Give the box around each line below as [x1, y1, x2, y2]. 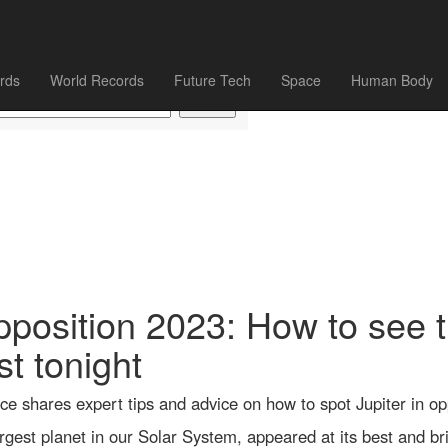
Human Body [351, 70, 433, 90]
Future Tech [174, 70, 251, 90]
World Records [50, 70, 144, 90]
